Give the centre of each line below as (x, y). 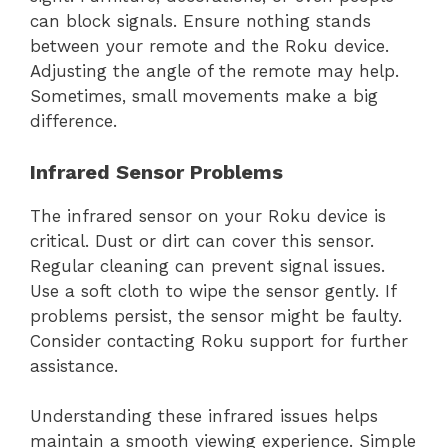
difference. (73, 121)
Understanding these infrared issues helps (204, 416)
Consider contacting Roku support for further (219, 340)
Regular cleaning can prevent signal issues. (207, 265)
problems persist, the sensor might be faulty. (216, 315)
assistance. (74, 365)
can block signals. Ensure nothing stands (200, 21)
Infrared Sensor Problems (156, 171)
